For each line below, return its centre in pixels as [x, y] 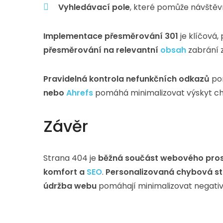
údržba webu [70, 186]
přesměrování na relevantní [102, 50]
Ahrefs [80, 93]
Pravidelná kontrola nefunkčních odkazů [126, 79]
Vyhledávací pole [94, 7]
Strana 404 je [71, 158]
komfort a [65, 172]
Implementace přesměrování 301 [111, 36]
